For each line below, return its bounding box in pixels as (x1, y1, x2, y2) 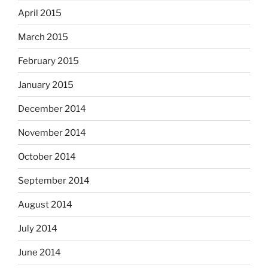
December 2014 (18, 103, 86, 114)
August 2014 (18, 199, 72, 210)
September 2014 (18, 175, 90, 186)
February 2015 (18, 55, 79, 66)
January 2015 (18, 79, 74, 90)
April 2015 (18, 7, 62, 19)
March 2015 (18, 31, 68, 42)
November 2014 (18, 127, 86, 138)
